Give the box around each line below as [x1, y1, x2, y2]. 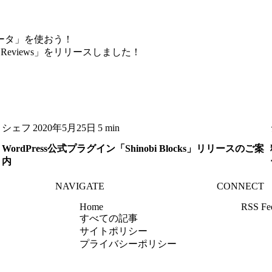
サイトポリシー [80, 226, 148, 237]
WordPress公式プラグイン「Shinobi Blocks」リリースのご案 [1, 143, 264, 154]
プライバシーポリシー [80, 239, 177, 250]
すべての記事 [80, 213, 138, 224]
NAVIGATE [55, 181, 105, 192]
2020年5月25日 [32, 122, 96, 133]
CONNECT [216, 181, 264, 192]
